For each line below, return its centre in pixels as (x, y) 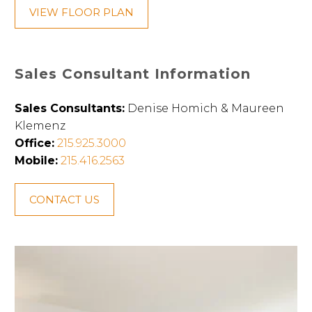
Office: (34, 143)
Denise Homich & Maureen (204, 109)
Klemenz (40, 126)
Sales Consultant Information (133, 74)
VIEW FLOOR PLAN (81, 12)
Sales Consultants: (70, 109)
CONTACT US (64, 200)
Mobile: (36, 161)
